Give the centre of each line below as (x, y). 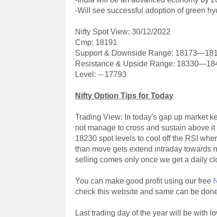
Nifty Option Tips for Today (124, 96)
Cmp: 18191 (96, 42)
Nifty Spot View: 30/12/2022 (123, 32)
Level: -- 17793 (101, 74)
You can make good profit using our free (144, 181)
